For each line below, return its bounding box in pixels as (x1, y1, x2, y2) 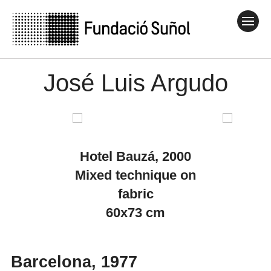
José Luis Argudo (43, 70, 228, 96)
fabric (117, 186, 154, 201)
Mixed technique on (75, 167, 196, 183)
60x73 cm (106, 204, 165, 220)
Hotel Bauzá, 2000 (80, 148, 191, 164)
